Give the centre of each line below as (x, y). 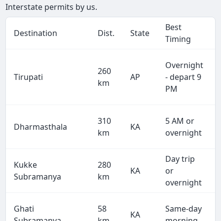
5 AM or (180, 121)
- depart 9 (184, 77)
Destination (36, 33)
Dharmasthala (41, 127)
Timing (178, 39)
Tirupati (29, 77)
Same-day (184, 209)
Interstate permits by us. (52, 7)
